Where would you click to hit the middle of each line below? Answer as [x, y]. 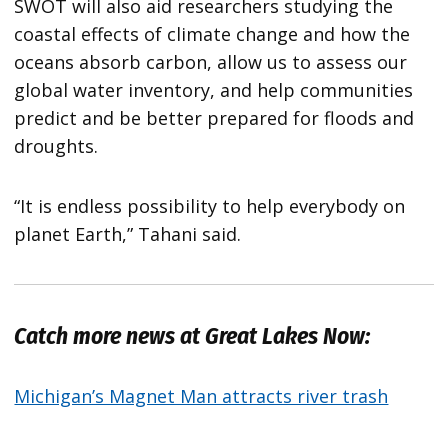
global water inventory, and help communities [214, 90]
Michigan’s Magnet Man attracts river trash [201, 396]
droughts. [56, 146]
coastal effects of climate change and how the [212, 34]
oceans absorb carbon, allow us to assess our [211, 62]
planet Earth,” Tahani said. [128, 234]
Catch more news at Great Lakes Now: [195, 336]
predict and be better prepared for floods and [214, 118]
